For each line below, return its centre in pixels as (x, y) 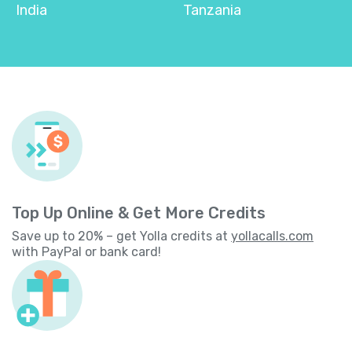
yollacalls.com (272, 236)
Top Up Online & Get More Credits (139, 213)
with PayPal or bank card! (86, 251)
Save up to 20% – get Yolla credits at (121, 236)
